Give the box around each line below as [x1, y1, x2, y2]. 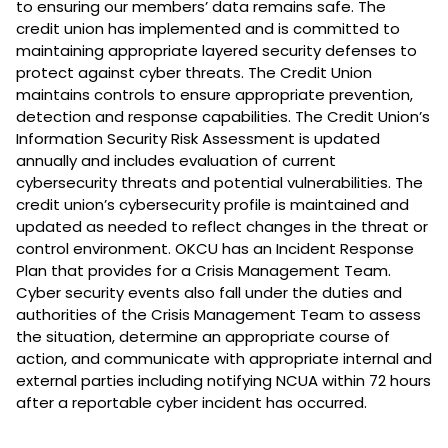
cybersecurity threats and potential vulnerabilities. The [16, 172, 423, 194]
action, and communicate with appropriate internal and [16, 348, 432, 370]
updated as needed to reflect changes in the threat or [16, 216, 428, 238]
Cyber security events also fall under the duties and [16, 282, 402, 304]
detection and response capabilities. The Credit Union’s [16, 106, 430, 128]
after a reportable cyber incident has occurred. [16, 392, 367, 414]
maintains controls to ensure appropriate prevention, [16, 84, 413, 106]
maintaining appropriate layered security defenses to [16, 40, 417, 62]
